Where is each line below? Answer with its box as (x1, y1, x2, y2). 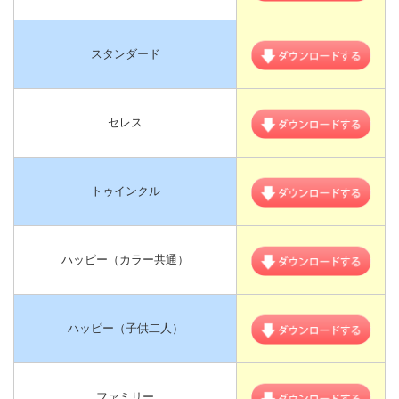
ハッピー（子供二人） (67, 321, 183, 335)
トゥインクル (90, 183, 160, 198)
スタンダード (90, 46, 160, 61)
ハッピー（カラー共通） (61, 252, 189, 266)
